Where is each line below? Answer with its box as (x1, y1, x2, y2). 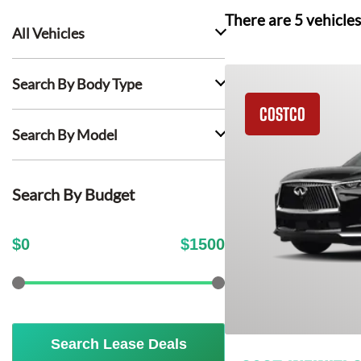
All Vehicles (12, 24, 85, 42)
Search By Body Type (12, 75, 142, 93)
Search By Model (12, 126, 118, 143)
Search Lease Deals (50, 336, 187, 352)
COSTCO (259, 104, 305, 124)
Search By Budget (12, 185, 135, 204)
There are (225, 11, 294, 29)
